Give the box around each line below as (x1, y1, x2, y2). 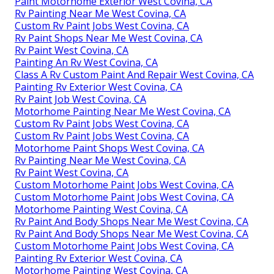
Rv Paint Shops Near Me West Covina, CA (15, 31, 202, 45)
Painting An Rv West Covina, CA (15, 55, 158, 69)
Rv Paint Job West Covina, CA (15, 92, 146, 106)
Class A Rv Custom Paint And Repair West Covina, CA (15, 67, 254, 81)
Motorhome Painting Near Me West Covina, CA (15, 104, 231, 118)
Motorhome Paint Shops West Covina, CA (15, 141, 204, 155)
